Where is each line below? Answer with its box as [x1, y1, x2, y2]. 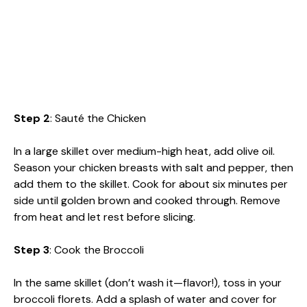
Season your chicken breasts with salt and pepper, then [14, 160, 293, 175]
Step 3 [14, 242, 49, 257]
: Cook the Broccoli [49, 242, 144, 257]
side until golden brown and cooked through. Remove [14, 193, 280, 208]
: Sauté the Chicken [50, 110, 146, 125]
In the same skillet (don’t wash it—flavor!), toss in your [14, 275, 282, 290]
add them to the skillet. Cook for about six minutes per [14, 176, 288, 191]
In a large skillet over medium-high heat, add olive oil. [14, 143, 275, 158]
